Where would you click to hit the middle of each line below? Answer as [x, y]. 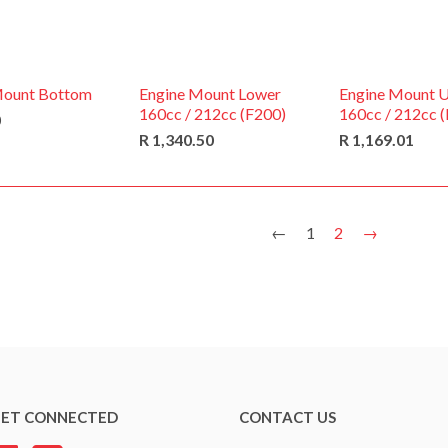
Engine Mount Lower [210, 93]
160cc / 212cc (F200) [212, 113]
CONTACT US [287, 417]
